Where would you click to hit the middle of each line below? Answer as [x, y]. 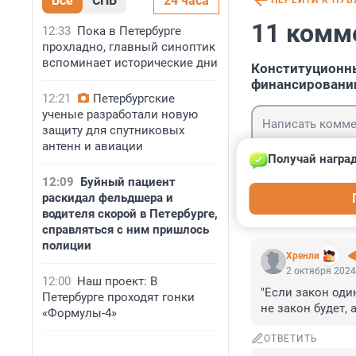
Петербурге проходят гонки [118, 297]
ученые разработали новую [120, 114]
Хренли [303, 256]
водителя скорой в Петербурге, [130, 214]
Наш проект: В [117, 281]
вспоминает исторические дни [130, 63]
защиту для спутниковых [113, 130]
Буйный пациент [128, 182]
